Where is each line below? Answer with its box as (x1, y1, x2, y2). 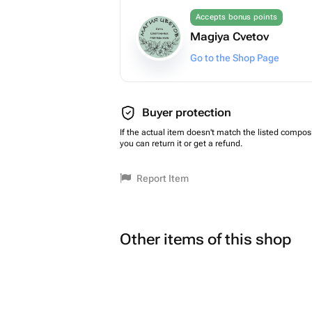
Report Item (136, 173, 189, 184)
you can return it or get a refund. (120, 139, 242, 148)
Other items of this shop (120, 231, 291, 248)
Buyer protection (142, 106, 231, 119)
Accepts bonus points (196, 13, 277, 22)
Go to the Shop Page (190, 52, 279, 63)
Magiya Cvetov (190, 30, 269, 43)
